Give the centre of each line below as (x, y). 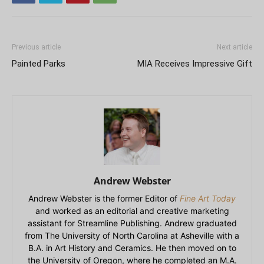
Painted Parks (39, 64)
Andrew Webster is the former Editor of (104, 199)
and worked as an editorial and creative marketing (132, 211)
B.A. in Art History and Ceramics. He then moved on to (132, 248)
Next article (235, 47)
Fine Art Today (208, 199)
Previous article (36, 47)
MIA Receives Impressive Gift (195, 64)
